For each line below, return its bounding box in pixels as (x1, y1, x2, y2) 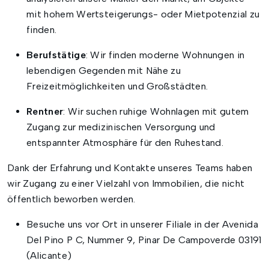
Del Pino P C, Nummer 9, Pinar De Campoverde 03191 (26, 234, 262, 246)
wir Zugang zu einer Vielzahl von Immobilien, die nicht (7, 178, 245, 190)
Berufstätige (26, 49, 86, 61)
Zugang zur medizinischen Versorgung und (26, 121, 216, 133)
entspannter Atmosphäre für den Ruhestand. (26, 137, 224, 149)
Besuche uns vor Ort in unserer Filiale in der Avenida (26, 219, 258, 231)
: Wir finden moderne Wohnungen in (85, 49, 245, 61)
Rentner (26, 106, 64, 118)
